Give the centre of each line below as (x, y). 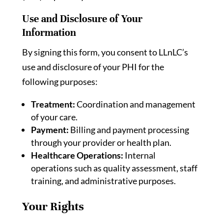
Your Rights (53, 206)
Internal (139, 155)
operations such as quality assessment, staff (114, 168)
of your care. (54, 117)
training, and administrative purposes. (103, 181)
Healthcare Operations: (77, 155)
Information (49, 33)
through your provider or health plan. (101, 142)
